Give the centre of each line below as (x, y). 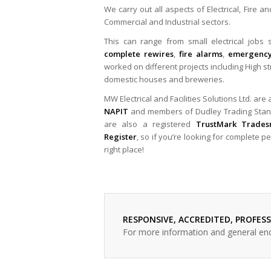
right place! (124, 150)
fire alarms (201, 54)
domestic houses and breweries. (164, 80)
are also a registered (150, 124)
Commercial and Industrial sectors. (167, 22)
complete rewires (139, 54)
